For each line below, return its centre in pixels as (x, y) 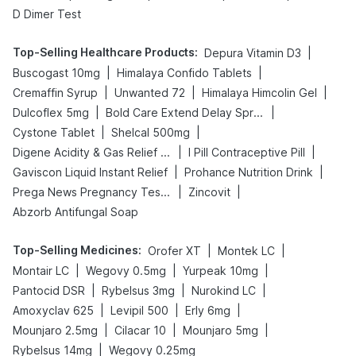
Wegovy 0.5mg (126, 271)
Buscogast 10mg (56, 73)
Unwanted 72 (150, 93)
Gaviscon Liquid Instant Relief (90, 172)
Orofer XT (174, 251)
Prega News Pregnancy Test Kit (165, 192)
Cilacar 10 (140, 330)
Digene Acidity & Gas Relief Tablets (165, 152)
